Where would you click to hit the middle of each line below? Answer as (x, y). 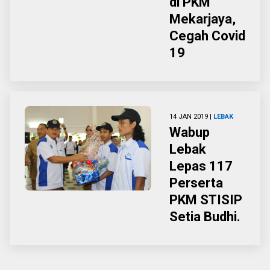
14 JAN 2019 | (191, 117)
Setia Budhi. (205, 217)
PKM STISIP (206, 200)
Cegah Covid (207, 36)
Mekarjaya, (202, 19)
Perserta (196, 183)
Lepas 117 (201, 166)
